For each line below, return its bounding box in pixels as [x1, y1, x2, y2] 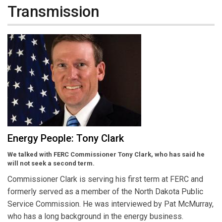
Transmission [7, 2, 99, 21]
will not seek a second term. [7, 160, 95, 167]
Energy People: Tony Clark [7, 132, 124, 145]
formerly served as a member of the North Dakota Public [7, 187, 203, 197]
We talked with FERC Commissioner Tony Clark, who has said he [7, 151, 205, 159]
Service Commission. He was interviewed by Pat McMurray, [7, 199, 214, 209]
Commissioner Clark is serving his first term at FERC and [7, 174, 203, 184]
